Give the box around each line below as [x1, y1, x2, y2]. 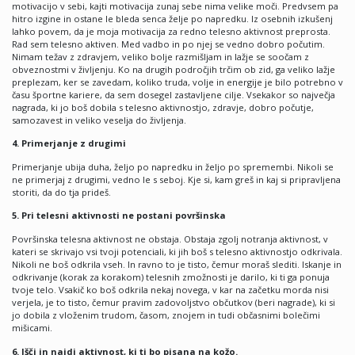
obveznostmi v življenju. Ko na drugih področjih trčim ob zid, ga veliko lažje [12, 63, 335, 75]
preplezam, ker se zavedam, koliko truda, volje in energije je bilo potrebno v [12, 75, 343, 88]
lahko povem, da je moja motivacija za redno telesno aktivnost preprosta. [12, 25, 330, 37]
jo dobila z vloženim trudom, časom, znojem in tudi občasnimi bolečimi [12, 309, 320, 322]
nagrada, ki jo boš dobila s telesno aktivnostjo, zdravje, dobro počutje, [12, 101, 314, 113]
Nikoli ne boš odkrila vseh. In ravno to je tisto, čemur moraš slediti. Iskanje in [12, 258, 342, 271]
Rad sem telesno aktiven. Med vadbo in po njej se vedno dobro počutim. [12, 37, 325, 50]
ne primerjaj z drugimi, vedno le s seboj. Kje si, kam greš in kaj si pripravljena [12, 173, 341, 185]
